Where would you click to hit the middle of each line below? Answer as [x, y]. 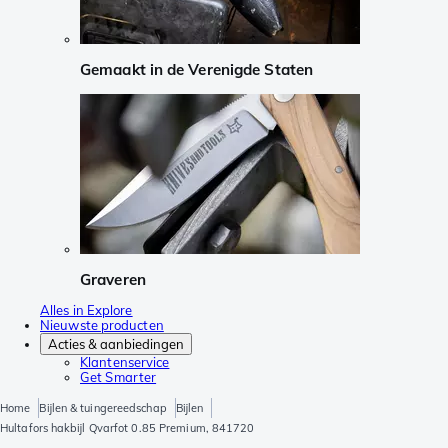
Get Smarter [118, 377]
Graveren [113, 279]
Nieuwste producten [102, 325]
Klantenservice [125, 362]
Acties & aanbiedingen [116, 344]
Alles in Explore [86, 310]
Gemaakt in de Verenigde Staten [196, 70]
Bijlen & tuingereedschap [103, 408]
